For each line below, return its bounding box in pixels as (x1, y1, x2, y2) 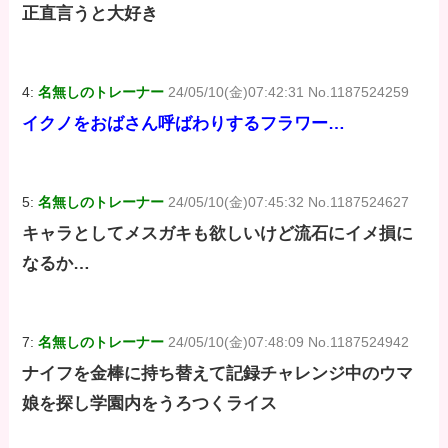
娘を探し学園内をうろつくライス (22, 394, 278, 414)
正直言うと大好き (22, 3, 159, 23)
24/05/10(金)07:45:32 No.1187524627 (168, 193, 410, 210)
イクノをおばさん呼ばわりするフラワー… (22, 113, 346, 133)
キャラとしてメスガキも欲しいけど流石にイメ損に (22, 223, 414, 243)
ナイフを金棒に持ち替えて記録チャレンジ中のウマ (22, 364, 414, 384)
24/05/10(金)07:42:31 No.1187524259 (168, 83, 410, 100)
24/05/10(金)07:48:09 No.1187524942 (168, 333, 410, 350)
